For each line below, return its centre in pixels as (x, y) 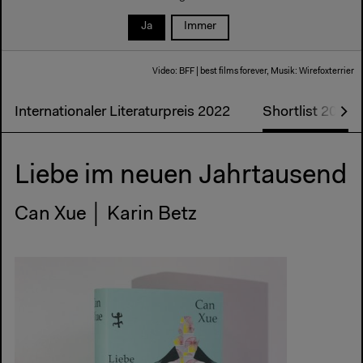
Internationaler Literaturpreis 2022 (122, 113)
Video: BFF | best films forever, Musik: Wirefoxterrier (254, 71)
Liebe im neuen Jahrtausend (181, 177)
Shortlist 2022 (308, 113)
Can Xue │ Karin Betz (106, 214)
